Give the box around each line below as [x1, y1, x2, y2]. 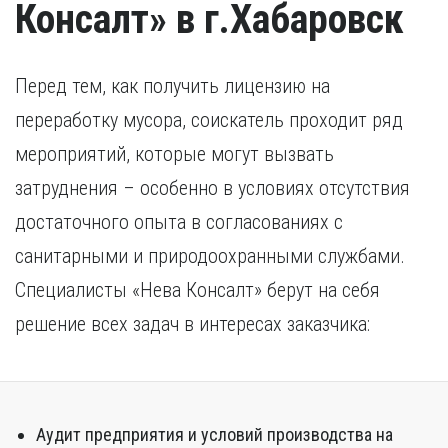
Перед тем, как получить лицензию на [15, 74, 330, 98]
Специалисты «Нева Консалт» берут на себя [15, 278, 380, 302]
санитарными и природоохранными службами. [15, 244, 405, 268]
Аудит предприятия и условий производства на [36, 424, 393, 445]
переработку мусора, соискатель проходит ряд [15, 108, 403, 132]
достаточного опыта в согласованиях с [15, 210, 343, 234]
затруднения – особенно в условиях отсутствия [15, 176, 410, 200]
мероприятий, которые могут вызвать [15, 142, 334, 166]
